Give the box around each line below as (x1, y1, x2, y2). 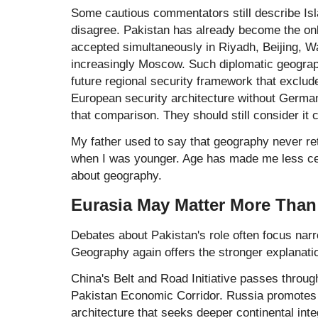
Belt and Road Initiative (114, 270, 236, 285)
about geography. (71, 168, 162, 183)
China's (71, 270, 114, 285)
